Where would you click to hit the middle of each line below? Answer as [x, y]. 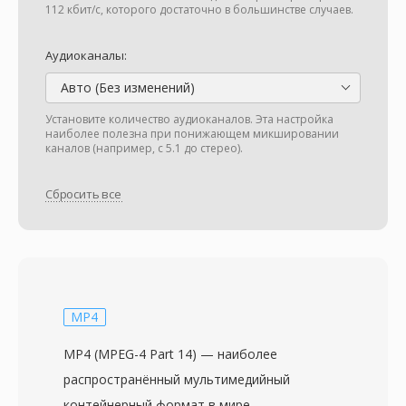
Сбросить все [83, 194]
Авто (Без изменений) [126, 87]
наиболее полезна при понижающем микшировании [192, 134]
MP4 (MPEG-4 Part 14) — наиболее [170, 354]
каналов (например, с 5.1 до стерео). [144, 148]
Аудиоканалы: [86, 55]
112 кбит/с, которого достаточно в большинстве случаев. [199, 10]
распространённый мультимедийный [177, 379]
